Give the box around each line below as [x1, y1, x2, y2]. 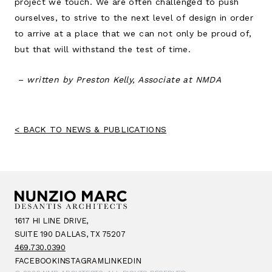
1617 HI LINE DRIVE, [15, 216, 89, 225]
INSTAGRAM [56, 256, 104, 265]
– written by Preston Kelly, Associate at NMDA [15, 74, 222, 84]
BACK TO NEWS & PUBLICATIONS [22, 124, 167, 134]
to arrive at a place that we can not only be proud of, [15, 28, 252, 38]
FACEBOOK [15, 256, 57, 265]
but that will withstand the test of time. [15, 44, 191, 54]
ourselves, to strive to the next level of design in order [15, 12, 253, 22]
